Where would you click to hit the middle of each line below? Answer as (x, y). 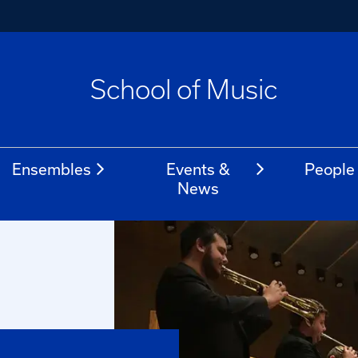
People (330, 169)
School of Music (183, 89)
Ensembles (52, 169)
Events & (198, 169)
